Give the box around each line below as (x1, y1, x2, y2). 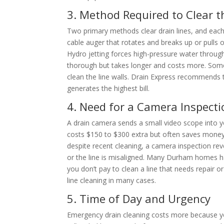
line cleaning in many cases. (67, 175, 156, 185)
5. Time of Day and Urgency (67, 191, 211, 206)
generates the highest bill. (67, 83, 150, 93)
